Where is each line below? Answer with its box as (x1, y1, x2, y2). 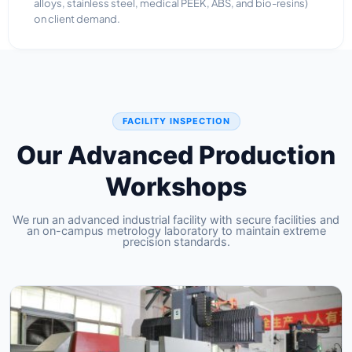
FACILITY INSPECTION (122, 115, 230, 127)
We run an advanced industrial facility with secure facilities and (13, 213, 339, 228)
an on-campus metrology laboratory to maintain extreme (26, 224, 326, 239)
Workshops (105, 171, 247, 203)
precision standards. (122, 235, 230, 250)
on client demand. (34, 13, 120, 26)
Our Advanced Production (16, 140, 335, 171)
